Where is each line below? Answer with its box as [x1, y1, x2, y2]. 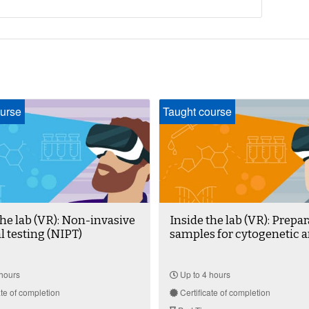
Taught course [163, 103, 232, 120]
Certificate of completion [178, 286, 271, 299]
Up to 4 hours [178, 268, 231, 281]
